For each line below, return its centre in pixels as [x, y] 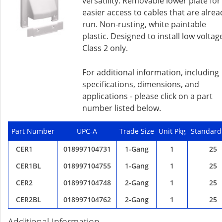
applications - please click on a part [147, 96]
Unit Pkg [172, 131]
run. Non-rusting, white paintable [144, 24]
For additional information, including [151, 72]
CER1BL [28, 166]
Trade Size [137, 131]
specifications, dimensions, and [141, 84]
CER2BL [28, 199]
